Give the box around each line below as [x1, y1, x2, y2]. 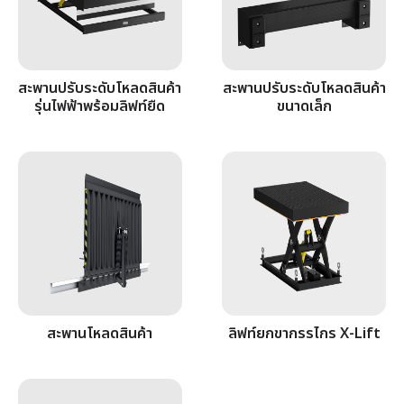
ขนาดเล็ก [276, 96, 332, 118]
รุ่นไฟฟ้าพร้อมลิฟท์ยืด [34, 96, 166, 118]
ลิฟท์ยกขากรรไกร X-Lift [227, 322, 381, 344]
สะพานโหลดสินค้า [47, 322, 153, 344]
